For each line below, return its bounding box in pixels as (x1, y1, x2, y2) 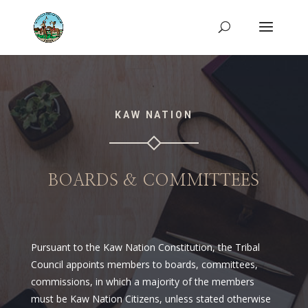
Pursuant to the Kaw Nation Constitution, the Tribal (30, 241, 260, 254)
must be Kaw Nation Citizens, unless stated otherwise (30, 292, 271, 305)
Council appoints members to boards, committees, (30, 258, 258, 271)
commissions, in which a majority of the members (30, 275, 254, 288)
